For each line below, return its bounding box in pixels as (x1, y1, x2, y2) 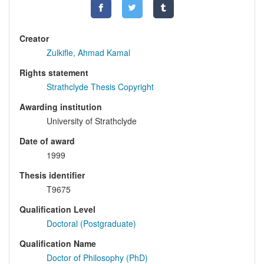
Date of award (19, 135, 75, 147)
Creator (19, 32, 49, 45)
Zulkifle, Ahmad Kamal (47, 47, 130, 59)
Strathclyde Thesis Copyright (47, 81, 154, 93)
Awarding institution (19, 101, 102, 113)
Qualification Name (19, 237, 96, 250)
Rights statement (19, 67, 88, 79)
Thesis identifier (19, 169, 85, 181)
